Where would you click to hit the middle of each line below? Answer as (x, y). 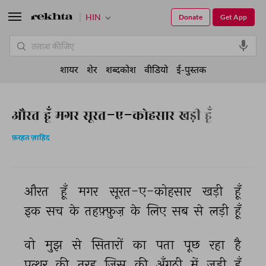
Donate (191, 17)
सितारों (109, 245)
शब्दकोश (121, 69)
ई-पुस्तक (191, 69)
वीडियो (156, 69)
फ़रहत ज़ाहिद (31, 138)
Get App (234, 17)
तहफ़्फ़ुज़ (106, 211)
